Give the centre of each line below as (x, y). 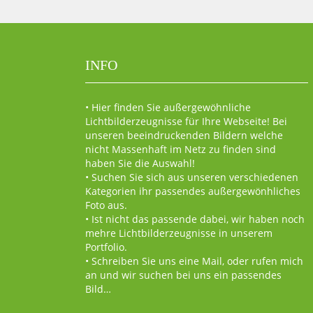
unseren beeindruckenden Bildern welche (184, 135)
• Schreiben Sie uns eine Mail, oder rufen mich (194, 261)
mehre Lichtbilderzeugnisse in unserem (179, 233)
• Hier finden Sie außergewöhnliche (168, 107)
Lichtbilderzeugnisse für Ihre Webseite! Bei (186, 121)
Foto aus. (106, 205)
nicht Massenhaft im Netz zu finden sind (181, 149)
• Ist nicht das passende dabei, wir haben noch (195, 219)
